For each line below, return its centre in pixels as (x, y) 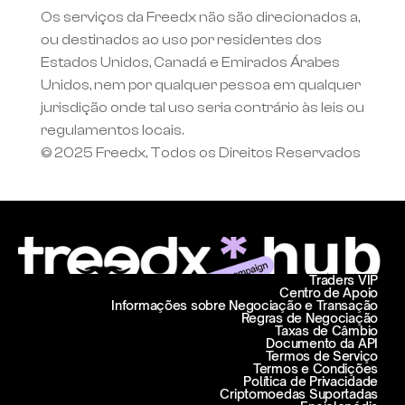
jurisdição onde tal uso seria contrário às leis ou (202, 108)
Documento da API (322, 343)
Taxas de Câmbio (326, 330)
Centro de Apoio (329, 292)
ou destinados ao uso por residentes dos (181, 40)
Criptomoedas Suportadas (299, 394)
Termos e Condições (316, 368)
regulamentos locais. (112, 130)
